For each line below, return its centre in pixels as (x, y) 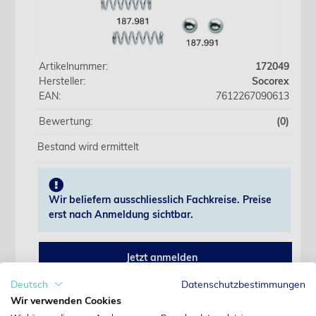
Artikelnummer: (73, 66)
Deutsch (29, 284)
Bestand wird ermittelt (89, 146)
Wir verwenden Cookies (66, 300)
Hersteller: (62, 81)
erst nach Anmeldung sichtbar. (121, 215)
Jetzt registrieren (255, 303)
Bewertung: (66, 121)
